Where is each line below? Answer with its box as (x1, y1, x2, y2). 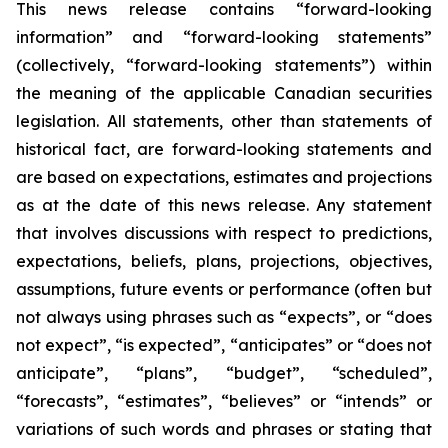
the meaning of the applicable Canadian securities (16, 83, 432, 103)
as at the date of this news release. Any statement (16, 195, 432, 215)
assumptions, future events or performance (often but (16, 279, 432, 299)
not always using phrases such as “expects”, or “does (16, 307, 432, 327)
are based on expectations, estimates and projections (16, 167, 432, 187)
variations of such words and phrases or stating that (16, 419, 432, 439)
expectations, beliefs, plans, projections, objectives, (16, 251, 432, 271)
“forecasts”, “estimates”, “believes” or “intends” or (16, 391, 432, 411)
